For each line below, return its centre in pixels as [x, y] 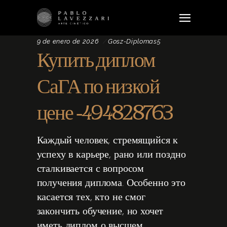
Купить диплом [96, 60]
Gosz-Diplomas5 [135, 41]
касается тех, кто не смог [91, 198]
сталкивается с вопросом [90, 169]
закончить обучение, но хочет [100, 212]
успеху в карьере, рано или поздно [111, 155]
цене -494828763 [105, 113]
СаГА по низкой [98, 87]
